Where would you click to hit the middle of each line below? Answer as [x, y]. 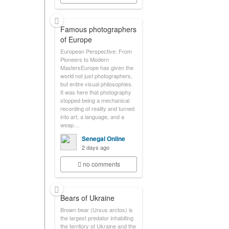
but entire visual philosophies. [97, 84]
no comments [101, 164]
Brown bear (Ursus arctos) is [97, 210]
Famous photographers [98, 29]
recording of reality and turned [97, 108]
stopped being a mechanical [95, 100]
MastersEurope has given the [97, 67]
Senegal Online [104, 139]
